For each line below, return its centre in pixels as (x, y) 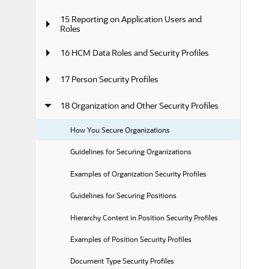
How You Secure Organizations (120, 130)
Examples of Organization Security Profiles (138, 173)
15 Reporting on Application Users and (132, 19)
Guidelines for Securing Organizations (131, 152)
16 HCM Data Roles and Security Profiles (134, 53)
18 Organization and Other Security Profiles (139, 106)
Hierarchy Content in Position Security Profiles (144, 217)
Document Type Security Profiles (122, 261)
